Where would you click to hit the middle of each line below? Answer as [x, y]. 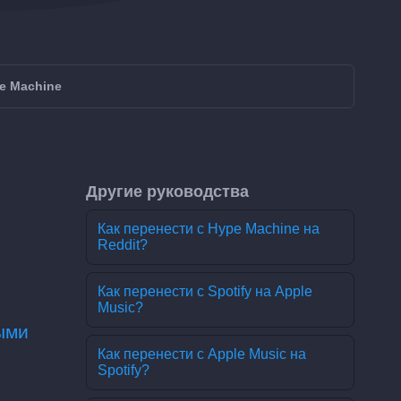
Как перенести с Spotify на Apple [205, 291]
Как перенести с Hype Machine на [209, 229]
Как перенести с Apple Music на [202, 354]
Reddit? [123, 245]
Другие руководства [167, 192]
